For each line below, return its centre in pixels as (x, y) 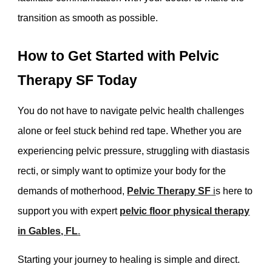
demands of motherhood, (73, 191)
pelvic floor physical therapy (185, 211)
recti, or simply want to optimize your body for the (122, 171)
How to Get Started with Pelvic (119, 56)
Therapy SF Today (78, 80)
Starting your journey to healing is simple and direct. (129, 259)
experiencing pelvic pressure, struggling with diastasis (134, 151)
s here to (234, 191)
